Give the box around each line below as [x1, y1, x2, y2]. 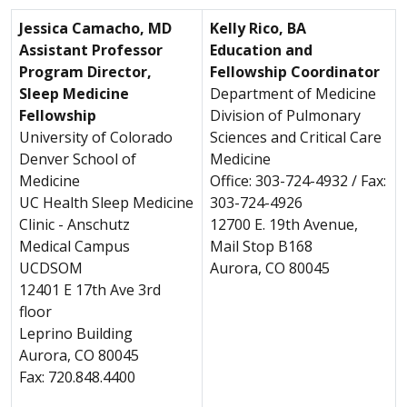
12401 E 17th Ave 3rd [19, 279, 161, 300]
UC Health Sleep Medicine [19, 192, 194, 213]
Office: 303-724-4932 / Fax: [210, 170, 386, 191]
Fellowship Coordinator [210, 61, 380, 82]
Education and [210, 39, 313, 60]
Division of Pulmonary [210, 104, 361, 125]
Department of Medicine [210, 83, 376, 104]
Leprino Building [19, 323, 133, 343]
